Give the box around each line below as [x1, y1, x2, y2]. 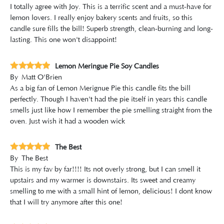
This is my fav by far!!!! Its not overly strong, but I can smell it [10, 165, 200, 173]
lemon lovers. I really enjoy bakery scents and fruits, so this [10, 14, 192, 22]
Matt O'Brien [21, 73, 62, 81]
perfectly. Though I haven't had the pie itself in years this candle [10, 95, 207, 103]
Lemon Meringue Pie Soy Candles [55, 62, 159, 70]
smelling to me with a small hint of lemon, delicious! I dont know [10, 187, 212, 195]
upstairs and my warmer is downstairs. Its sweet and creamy [10, 176, 195, 184]
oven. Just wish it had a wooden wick [10, 117, 125, 125]
